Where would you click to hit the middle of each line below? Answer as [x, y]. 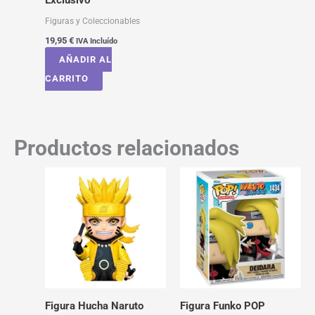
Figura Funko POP [222, 306]
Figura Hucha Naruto [94, 306]
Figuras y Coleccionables [92, 20]
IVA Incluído [96, 41]
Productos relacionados [127, 148]
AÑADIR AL [85, 59]
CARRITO [66, 78]
